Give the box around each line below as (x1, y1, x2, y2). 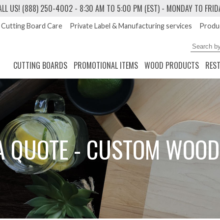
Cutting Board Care (1, 22, 62, 30)
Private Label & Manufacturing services (70, 22, 192, 30)
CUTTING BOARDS (13, 59, 67, 71)
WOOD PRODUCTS (144, 59, 199, 71)
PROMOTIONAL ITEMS (74, 59, 138, 71)
